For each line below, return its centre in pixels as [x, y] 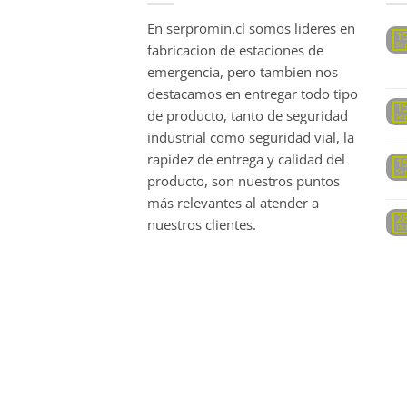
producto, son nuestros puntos [243, 180]
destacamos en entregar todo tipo [253, 93]
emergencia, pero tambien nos [243, 71]
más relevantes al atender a [233, 202]
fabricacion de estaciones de [235, 50]
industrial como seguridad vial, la [251, 137]
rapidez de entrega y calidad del [246, 159]
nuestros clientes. [202, 224]
